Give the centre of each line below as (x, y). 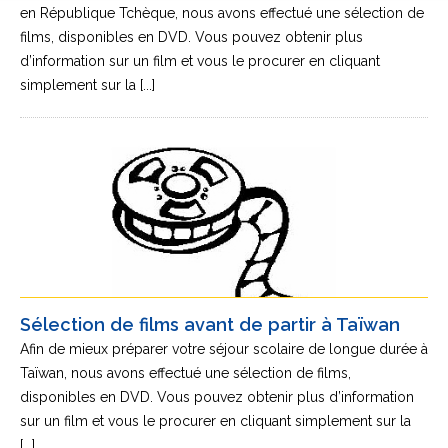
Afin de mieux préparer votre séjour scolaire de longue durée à (224, 349)
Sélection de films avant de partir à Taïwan (210, 324)
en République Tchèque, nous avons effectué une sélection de (222, 13)
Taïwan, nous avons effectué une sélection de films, (185, 373)
